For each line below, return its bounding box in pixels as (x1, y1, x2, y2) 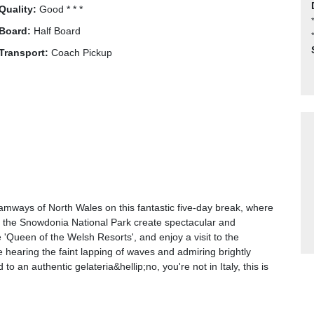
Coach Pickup (48, 47, 112, 58)
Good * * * (36, 4, 83, 15)
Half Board (31, 25, 81, 36)
